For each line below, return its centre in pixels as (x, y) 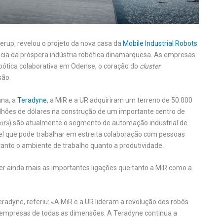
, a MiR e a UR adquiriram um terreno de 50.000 (120, 100)
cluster (150, 66)
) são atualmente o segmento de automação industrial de (98, 123)
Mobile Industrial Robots (160, 44)
